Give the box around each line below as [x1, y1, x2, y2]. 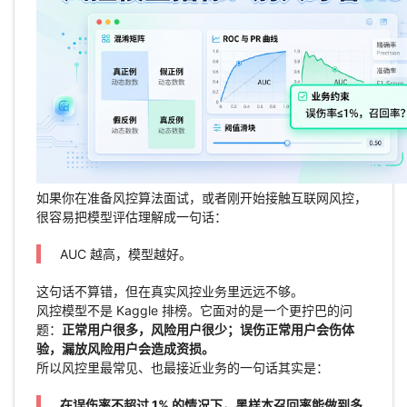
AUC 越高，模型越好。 [59, 246, 192, 263]
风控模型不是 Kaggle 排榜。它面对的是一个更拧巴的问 [35, 303, 352, 319]
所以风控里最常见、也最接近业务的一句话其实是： [35, 360, 329, 376]
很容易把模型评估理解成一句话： [35, 209, 227, 225]
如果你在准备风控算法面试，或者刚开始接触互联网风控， [35, 190, 367, 206]
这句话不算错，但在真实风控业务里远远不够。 [35, 283, 303, 300]
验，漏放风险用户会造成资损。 [35, 341, 214, 357]
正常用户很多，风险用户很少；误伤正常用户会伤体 [61, 322, 354, 338]
